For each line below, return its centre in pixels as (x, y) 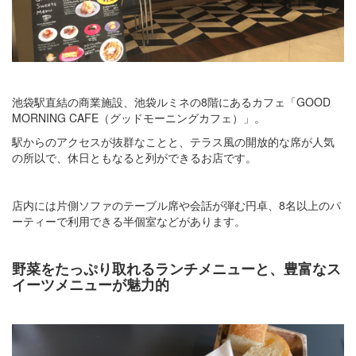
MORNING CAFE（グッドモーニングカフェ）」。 (139, 117)
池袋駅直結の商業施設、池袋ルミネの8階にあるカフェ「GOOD (171, 101)
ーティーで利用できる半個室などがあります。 (129, 221)
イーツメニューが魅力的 (91, 284)
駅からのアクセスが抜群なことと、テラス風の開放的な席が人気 (173, 141)
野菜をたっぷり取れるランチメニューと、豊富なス (176, 268)
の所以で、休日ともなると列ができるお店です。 (134, 157)
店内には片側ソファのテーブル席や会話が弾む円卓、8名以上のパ (176, 205)
